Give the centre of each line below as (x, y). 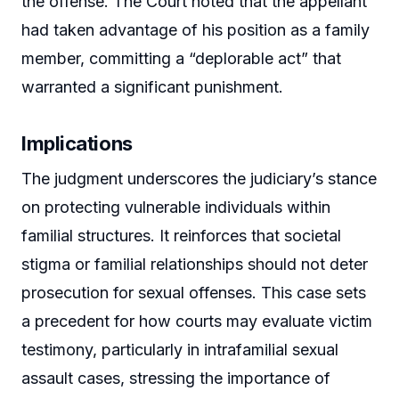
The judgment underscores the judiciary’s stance (199, 178)
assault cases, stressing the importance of (176, 378)
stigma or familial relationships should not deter (195, 264)
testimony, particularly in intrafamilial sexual (180, 349)
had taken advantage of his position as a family (195, 29)
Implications (77, 143)
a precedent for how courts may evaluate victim (197, 321)
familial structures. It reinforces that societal (181, 235)
